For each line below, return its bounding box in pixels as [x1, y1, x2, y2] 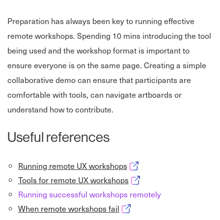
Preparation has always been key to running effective [7, 15, 194, 27]
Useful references [7, 128, 110, 146]
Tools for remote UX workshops [18, 174, 129, 186]
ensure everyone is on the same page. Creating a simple [7, 59, 206, 71]
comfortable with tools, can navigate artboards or [7, 88, 182, 101]
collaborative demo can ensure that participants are [7, 74, 191, 86]
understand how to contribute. [7, 103, 113, 115]
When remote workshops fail [18, 202, 119, 215]
